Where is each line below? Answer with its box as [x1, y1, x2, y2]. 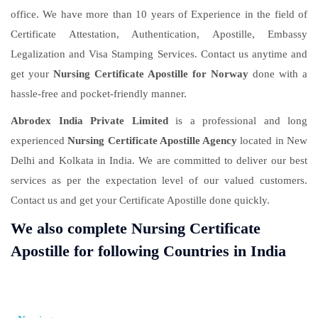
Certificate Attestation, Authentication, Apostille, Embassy [11, 28, 307, 40]
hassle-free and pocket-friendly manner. [11, 88, 187, 100]
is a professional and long [175, 115, 307, 127]
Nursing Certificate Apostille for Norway [53, 68, 248, 80]
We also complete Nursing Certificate [11, 219, 261, 238]
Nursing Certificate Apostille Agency [65, 135, 238, 147]
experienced [11, 135, 65, 147]
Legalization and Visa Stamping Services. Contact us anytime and [11, 48, 307, 60]
